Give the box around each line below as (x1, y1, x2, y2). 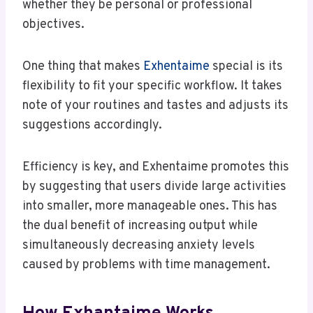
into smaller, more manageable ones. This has (22, 198, 277, 214)
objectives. (22, 16, 85, 33)
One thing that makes (22, 58, 143, 75)
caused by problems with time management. (22, 256, 270, 273)
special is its (210, 58, 283, 75)
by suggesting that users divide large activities (22, 178, 286, 195)
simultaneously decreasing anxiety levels (22, 237, 255, 254)
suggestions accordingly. (22, 117, 162, 133)
